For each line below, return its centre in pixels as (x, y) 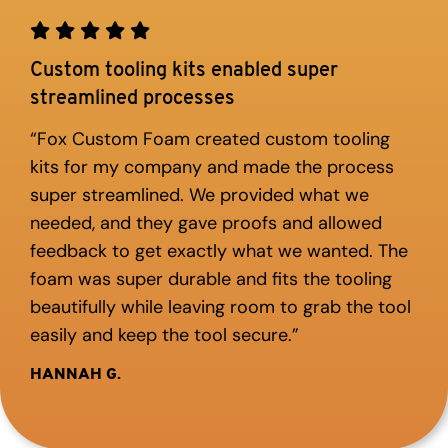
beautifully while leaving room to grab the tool (220, 306)
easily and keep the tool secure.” (164, 334)
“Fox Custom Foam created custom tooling (210, 138)
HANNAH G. (75, 374)
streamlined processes (132, 98)
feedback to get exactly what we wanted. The (219, 250)
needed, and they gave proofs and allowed (206, 222)
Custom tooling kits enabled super (184, 70)
